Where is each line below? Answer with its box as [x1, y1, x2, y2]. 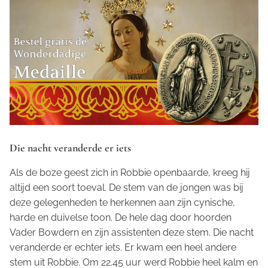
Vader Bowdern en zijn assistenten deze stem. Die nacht [10, 226, 254, 238]
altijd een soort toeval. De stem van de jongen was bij [10, 181, 243, 193]
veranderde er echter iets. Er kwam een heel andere [10, 241, 236, 253]
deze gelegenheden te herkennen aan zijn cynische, [10, 196, 235, 208]
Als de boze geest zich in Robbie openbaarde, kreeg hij [10, 166, 250, 178]
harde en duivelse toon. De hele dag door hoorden [10, 211, 232, 223]
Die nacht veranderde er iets [10, 141, 131, 154]
